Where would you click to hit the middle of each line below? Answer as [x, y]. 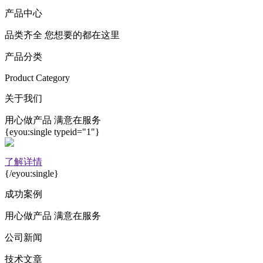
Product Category [37, 78]
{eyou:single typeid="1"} [52, 132]
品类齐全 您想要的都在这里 [62, 35]
